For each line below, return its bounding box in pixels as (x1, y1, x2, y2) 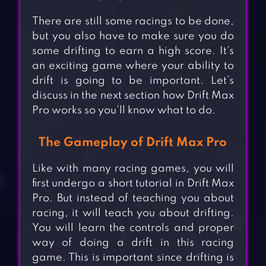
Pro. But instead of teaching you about (31, 193, 235, 204)
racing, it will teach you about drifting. (31, 208, 235, 219)
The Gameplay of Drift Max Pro (39, 137, 227, 150)
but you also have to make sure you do (31, 31, 235, 42)
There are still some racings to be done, (31, 16, 235, 27)
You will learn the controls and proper (31, 223, 235, 234)
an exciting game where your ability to (31, 61, 235, 72)
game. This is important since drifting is (31, 252, 235, 264)
